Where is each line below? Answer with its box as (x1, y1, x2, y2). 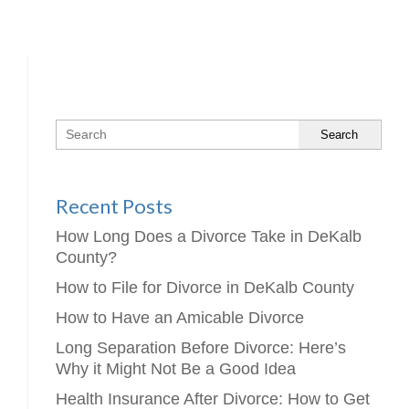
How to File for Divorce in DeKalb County (56, 278, 354, 297)
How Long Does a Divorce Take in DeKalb (56, 226, 362, 246)
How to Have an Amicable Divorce (56, 308, 304, 327)
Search (320, 127, 359, 142)
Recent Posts (56, 193, 173, 218)
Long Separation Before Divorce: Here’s (56, 338, 346, 357)
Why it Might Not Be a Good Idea (56, 359, 296, 378)
